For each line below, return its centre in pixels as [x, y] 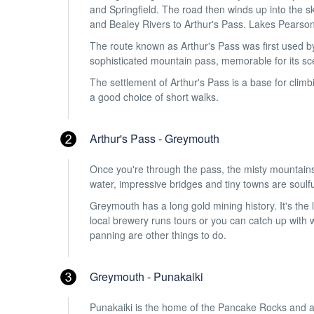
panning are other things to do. [158, 235]
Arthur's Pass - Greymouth [155, 138]
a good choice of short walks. [154, 97]
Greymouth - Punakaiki [146, 277]
